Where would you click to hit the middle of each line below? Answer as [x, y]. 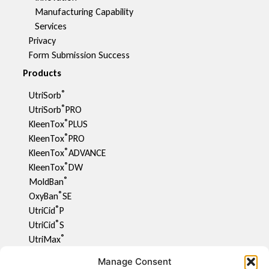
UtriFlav [43, 254]
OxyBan [43, 196]
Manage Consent [134, 261]
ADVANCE [87, 153]
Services [50, 26]
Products [42, 73]
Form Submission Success [79, 55]
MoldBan [46, 182]
